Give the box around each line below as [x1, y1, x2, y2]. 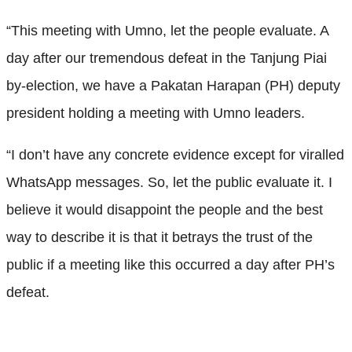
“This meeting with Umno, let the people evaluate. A [6, 22, 328, 38]
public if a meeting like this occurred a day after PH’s [6, 256, 335, 273]
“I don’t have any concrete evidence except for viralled [6, 146, 344, 163]
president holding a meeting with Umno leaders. [6, 104, 305, 121]
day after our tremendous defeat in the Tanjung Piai [6, 49, 327, 66]
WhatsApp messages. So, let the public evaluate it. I [6, 174, 332, 190]
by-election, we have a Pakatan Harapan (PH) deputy [6, 77, 340, 93]
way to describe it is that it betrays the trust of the [6, 229, 313, 245]
